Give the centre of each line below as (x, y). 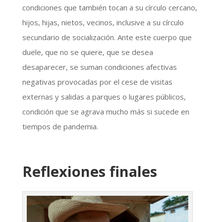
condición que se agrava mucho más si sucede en (106, 112)
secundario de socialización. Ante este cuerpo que (107, 37)
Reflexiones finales (89, 171)
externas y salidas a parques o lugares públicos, (104, 97)
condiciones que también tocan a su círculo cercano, (110, 8)
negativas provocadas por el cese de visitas (97, 82)
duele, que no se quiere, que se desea (87, 52)
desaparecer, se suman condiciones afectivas (99, 67)
